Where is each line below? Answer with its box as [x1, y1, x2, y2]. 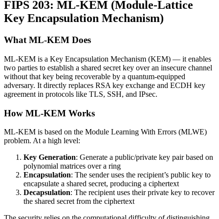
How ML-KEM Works [4, 108, 95, 118]
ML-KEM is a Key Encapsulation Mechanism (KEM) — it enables [4, 55, 211, 64]
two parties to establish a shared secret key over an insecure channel [4, 64, 212, 72]
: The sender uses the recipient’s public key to [71, 171, 211, 179]
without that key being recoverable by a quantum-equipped [4, 72, 185, 81]
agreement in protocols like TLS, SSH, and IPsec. [4, 90, 157, 99]
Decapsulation [23, 188, 70, 197]
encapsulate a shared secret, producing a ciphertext [23, 179, 179, 188]
